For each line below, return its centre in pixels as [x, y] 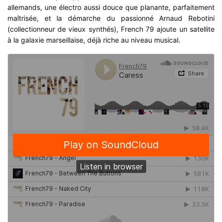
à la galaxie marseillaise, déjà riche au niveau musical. [94, 40]
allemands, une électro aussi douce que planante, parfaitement [111, 7]
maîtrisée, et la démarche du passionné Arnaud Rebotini [111, 18]
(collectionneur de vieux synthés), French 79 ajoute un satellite [111, 29]
